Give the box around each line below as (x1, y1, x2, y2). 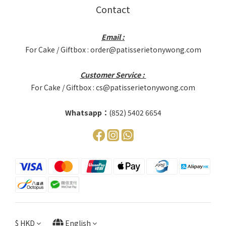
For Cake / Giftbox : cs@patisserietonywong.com (31, 82, 195, 92)
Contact (96, 2, 130, 16)
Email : (101, 31, 125, 42)
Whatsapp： (65, 107, 109, 118)
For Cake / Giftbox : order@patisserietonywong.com (25, 44, 201, 54)
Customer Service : (80, 69, 146, 80)
